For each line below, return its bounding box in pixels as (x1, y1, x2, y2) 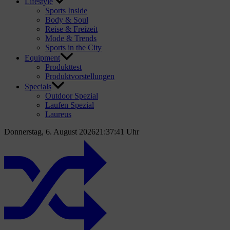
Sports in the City (45, 43, 102, 52)
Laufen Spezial (45, 101, 94, 110)
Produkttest (45, 63, 82, 72)
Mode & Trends (45, 34, 97, 43)
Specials (25, 82, 51, 91)
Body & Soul (45, 15, 88, 25)
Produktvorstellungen (45, 72, 114, 81)
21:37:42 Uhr (95, 127, 139, 137)
